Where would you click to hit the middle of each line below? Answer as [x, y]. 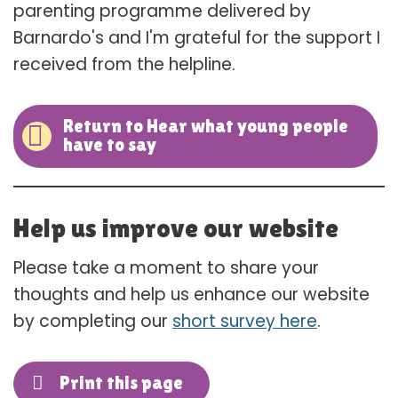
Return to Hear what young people [206, 127]
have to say [110, 145]
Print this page [121, 383]
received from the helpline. [124, 65]
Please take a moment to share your [166, 268]
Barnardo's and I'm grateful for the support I [197, 38]
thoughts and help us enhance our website [191, 295]
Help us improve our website [176, 228]
